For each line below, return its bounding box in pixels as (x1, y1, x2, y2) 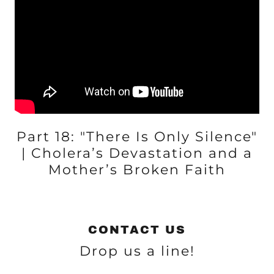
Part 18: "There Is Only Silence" (17, 128, 257, 145)
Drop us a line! (79, 243, 195, 259)
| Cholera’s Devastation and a (21, 145, 253, 161)
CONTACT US (88, 223, 186, 236)
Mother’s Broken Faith (48, 161, 226, 178)
